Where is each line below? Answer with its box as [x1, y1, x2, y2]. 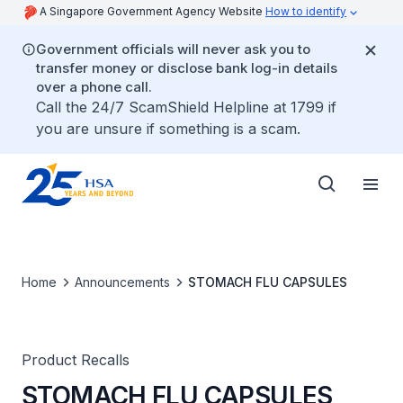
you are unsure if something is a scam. [36, 120, 300, 138]
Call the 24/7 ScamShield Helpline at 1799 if [36, 98, 336, 116]
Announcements [75, 274, 170, 290]
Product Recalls [22, 351, 130, 369]
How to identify [265, 4, 346, 18]
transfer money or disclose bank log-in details [36, 59, 337, 76]
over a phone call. [36, 78, 152, 95]
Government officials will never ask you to [36, 40, 310, 58]
